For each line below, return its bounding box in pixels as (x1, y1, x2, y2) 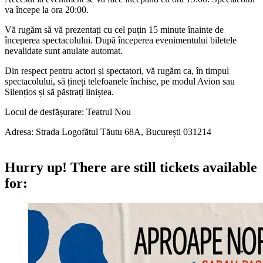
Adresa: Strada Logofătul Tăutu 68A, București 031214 (5, 126, 211, 137)
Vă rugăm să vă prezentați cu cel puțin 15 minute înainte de (5, 24, 224, 35)
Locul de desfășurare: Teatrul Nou (5, 106, 131, 117)
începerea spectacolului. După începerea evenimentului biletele (5, 35, 237, 45)
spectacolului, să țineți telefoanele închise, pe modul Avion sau (5, 76, 237, 86)
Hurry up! (5, 159, 67, 175)
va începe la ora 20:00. (5, 4, 89, 15)
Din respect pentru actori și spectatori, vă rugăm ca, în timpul (5, 65, 229, 76)
